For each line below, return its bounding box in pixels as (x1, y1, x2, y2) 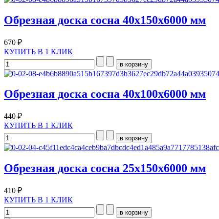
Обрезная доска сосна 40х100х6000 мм (4, 88, 206, 101)
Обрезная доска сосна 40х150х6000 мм (4, 13, 206, 26)
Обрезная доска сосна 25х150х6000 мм (4, 162, 206, 175)
